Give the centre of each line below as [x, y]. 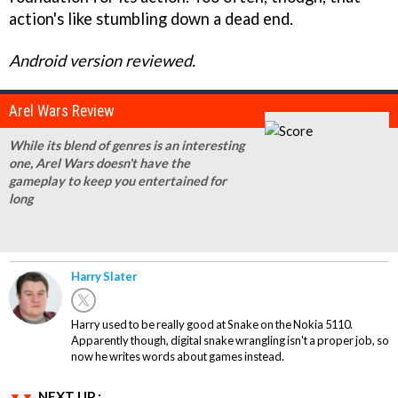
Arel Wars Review [62, 111]
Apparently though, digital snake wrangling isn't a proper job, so [230, 340]
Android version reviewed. [102, 60]
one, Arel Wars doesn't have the [99, 163]
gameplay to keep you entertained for [118, 180]
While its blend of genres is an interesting [127, 145]
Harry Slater [104, 276]
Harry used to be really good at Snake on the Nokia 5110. [212, 324]
